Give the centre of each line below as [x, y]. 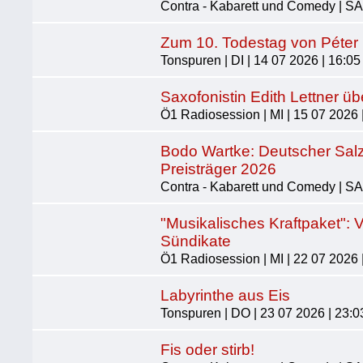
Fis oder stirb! [208, 350]
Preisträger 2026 [219, 169]
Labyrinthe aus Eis [226, 295]
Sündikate [196, 241]
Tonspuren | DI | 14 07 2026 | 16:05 [261, 60]
